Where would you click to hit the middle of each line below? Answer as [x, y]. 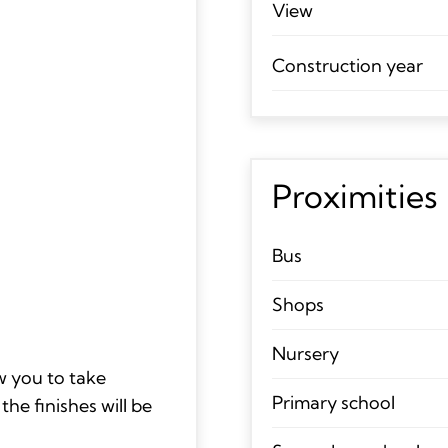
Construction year [347, 65]
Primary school [333, 402]
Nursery [305, 353]
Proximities [354, 195]
